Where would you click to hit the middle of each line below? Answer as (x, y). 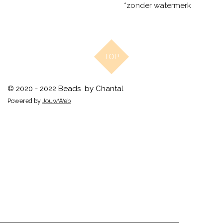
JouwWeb (56, 101)
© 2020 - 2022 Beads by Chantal (65, 89)
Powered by (25, 101)
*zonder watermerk (158, 6)
